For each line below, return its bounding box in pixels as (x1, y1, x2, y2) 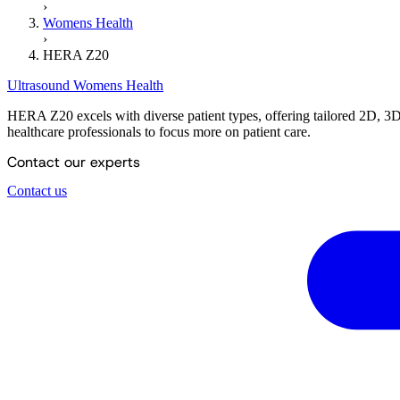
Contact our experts (7, 153, 140, 172)
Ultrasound (7, 78, 73, 94)
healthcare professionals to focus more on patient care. (7, 124, 311, 140)
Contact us (7, 182, 67, 198)
